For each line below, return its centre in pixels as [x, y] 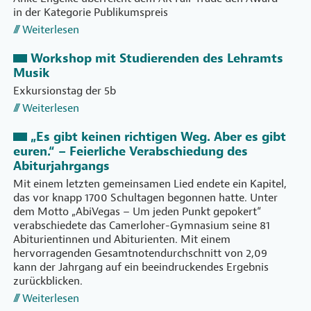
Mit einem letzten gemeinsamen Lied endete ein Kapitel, [150, 184]
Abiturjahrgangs [61, 167]
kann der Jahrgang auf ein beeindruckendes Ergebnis [141, 268]
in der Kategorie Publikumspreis [91, 13]
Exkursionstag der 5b [65, 91]
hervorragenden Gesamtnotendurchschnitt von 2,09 [140, 254]
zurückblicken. [48, 281]
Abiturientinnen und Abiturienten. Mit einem [122, 240]
